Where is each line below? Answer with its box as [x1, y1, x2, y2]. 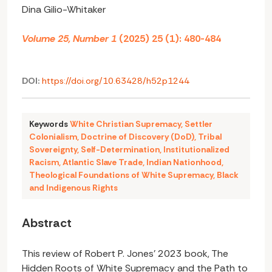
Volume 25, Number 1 [22, 32, 117, 45]
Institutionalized [163, 144, 229, 155]
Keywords [29, 118, 70, 130]
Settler [185, 118, 212, 130]
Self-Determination [81, 144, 160, 155]
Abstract [22, 215, 72, 231]
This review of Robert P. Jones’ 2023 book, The [22, 247, 228, 260]
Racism [29, 157, 59, 168]
